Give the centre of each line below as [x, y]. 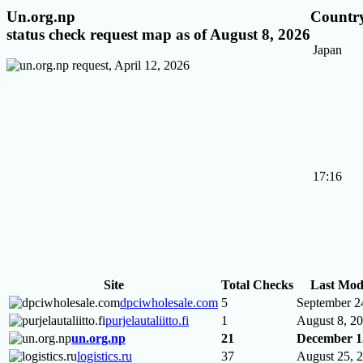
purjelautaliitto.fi [147, 321]
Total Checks [257, 285]
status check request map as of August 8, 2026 [158, 34]
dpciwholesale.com [169, 303]
